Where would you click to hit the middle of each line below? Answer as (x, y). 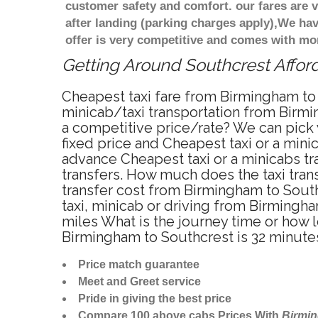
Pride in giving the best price (155, 299)
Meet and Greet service (139, 282)
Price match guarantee (139, 265)
